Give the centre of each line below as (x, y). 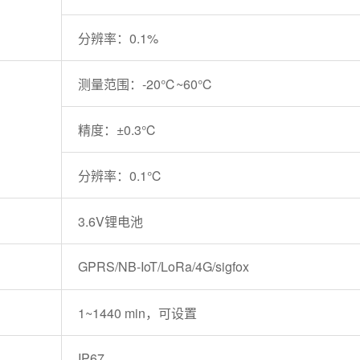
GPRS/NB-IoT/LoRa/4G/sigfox (163, 267)
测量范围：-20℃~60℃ (145, 84)
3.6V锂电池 (110, 222)
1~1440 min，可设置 (137, 313)
